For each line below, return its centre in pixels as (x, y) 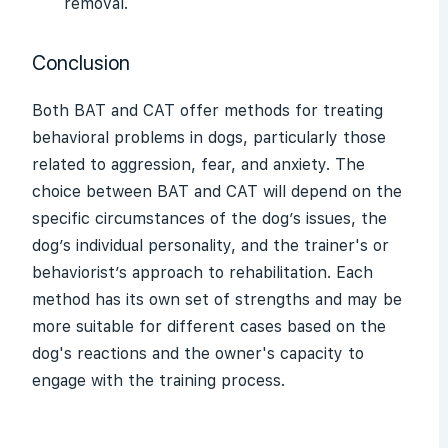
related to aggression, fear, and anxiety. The (198, 164)
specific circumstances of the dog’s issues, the (209, 218)
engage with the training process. (158, 380)
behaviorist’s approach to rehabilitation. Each (202, 272)
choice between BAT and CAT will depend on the (217, 191)
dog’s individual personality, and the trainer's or (210, 245)
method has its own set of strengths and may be (217, 299)
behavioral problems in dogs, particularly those (209, 137)
